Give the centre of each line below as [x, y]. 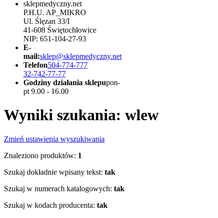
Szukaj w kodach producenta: [49, 205]
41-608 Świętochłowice [60, 30]
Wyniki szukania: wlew [81, 115]
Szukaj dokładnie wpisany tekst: [53, 172]
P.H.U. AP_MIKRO [55, 12]
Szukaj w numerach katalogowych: [58, 188]
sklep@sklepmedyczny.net [81, 56]
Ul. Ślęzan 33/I [46, 21]
